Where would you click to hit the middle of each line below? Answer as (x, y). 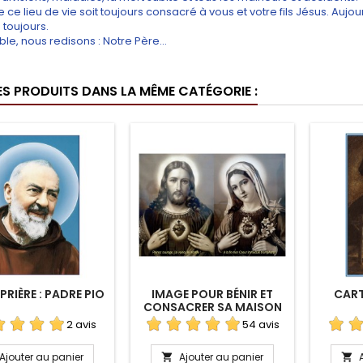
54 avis (261, 324)
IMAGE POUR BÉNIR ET (212, 294)
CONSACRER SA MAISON (212, 307)
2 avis (81, 324)
